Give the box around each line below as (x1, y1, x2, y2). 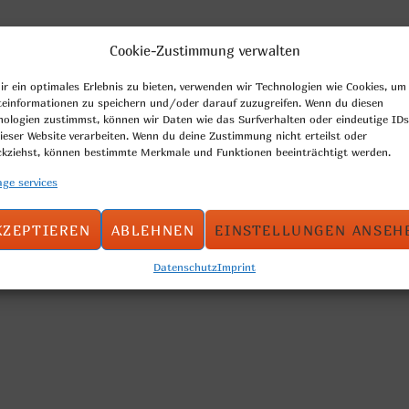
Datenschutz (153, 260, 217, 274)
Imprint (217, 260, 256, 274)
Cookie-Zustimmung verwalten (109, 42, 300, 58)
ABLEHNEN (110, 221, 195, 238)
